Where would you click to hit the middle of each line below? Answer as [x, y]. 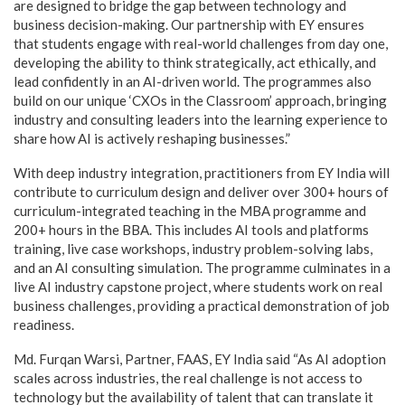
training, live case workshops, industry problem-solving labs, [193, 249]
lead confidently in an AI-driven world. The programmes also [193, 81]
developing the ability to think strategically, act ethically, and [195, 62]
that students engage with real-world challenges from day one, [201, 43]
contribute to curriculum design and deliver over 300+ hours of [201, 192]
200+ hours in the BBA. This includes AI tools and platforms [191, 230]
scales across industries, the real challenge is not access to [188, 378]
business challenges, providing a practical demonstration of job [202, 306]
